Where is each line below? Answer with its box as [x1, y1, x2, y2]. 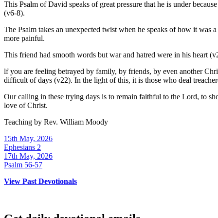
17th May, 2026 [4, 152, 53, 161]
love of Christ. [4, 101, 48, 110]
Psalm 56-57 [4, 161, 42, 169]
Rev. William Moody [44, 118, 108, 127]
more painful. [4, 34, 45, 43]
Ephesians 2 [4, 143, 41, 152]
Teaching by [4, 118, 44, 127]
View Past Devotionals [4, 177, 77, 186]
